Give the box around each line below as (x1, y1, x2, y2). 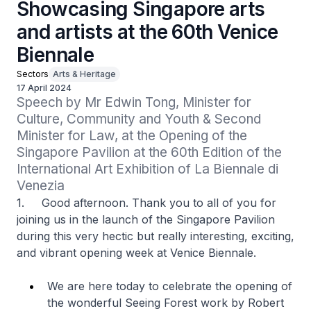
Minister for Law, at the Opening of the (17, 128, 247, 144)
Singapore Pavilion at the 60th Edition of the (17, 144, 282, 160)
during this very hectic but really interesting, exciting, (17, 229, 294, 243)
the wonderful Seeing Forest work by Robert (47, 296, 284, 310)
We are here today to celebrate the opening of (47, 279, 292, 293)
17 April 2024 (17, 83, 72, 93)
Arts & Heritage (53, 69, 116, 79)
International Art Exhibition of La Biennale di (17, 161, 278, 177)
